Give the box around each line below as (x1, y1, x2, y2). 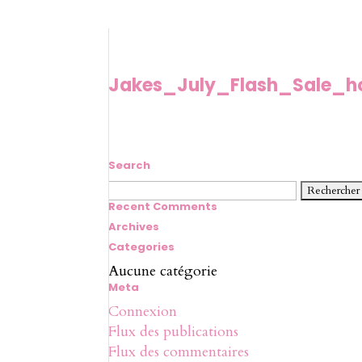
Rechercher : (107, 179, 185, 199)
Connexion (108, 301, 178, 322)
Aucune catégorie (108, 261, 218, 281)
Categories (108, 239, 175, 255)
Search (108, 158, 151, 173)
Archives (108, 219, 160, 234)
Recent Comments (108, 199, 218, 214)
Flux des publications (108, 322, 239, 342)
